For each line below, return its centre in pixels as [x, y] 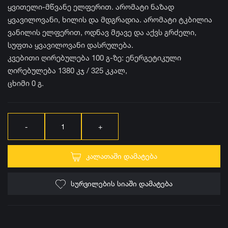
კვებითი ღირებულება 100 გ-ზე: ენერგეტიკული [94, 58]
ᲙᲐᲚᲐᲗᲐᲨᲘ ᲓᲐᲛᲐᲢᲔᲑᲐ [122, 156]
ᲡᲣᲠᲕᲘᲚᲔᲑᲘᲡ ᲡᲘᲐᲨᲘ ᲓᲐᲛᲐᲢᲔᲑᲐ [122, 183]
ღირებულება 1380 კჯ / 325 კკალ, [67, 70]
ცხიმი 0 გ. [26, 83]
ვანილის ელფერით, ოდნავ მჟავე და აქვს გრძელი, [102, 32]
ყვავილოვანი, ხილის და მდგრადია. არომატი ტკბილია [110, 20]
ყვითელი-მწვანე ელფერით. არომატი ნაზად [91, 7]
